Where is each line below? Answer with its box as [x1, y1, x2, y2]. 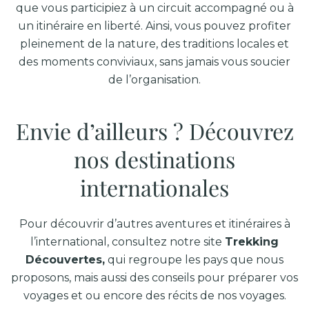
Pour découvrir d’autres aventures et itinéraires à [19, 217, 290, 230]
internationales [80, 172, 229, 202]
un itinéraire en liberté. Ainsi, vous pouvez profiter [18, 19, 291, 32]
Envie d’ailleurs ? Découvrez [15, 116, 294, 146]
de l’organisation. [108, 73, 201, 86]
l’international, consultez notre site [30, 235, 225, 248]
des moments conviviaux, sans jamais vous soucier [19, 55, 290, 68]
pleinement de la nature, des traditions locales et [20, 37, 289, 50]
